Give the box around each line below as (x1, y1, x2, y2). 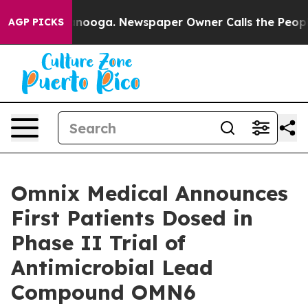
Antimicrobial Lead (11, 254, 213, 280)
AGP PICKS (8, 16, 64, 28)
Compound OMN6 (11, 279, 196, 305)
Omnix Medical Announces (11, 180, 288, 206)
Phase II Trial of (11, 230, 186, 256)
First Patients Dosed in (11, 205, 253, 231)
